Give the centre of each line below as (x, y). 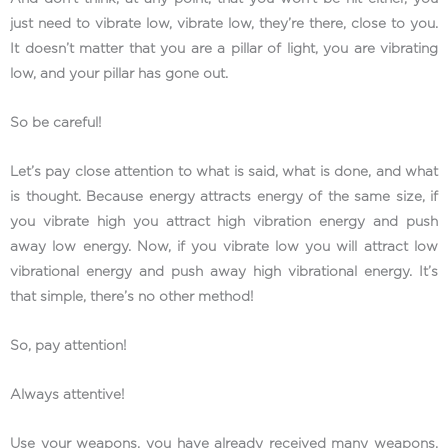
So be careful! (57, 123)
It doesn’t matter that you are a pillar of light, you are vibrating (224, 49)
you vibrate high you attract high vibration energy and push (224, 222)
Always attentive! (69, 395)
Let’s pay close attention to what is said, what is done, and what (224, 172)
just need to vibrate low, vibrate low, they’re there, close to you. (224, 24)
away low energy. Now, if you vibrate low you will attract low (224, 247)
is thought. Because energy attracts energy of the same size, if (224, 197)
